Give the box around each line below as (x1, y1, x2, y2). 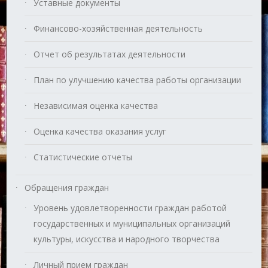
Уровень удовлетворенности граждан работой (33, 202, 227, 214)
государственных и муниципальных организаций (33, 218, 231, 230)
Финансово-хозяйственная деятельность (33, 23, 203, 35)
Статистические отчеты (33, 151, 133, 163)
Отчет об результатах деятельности (33, 48, 186, 60)
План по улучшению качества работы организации (33, 74, 242, 86)
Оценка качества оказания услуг (33, 126, 167, 138)
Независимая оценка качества (33, 100, 159, 112)
